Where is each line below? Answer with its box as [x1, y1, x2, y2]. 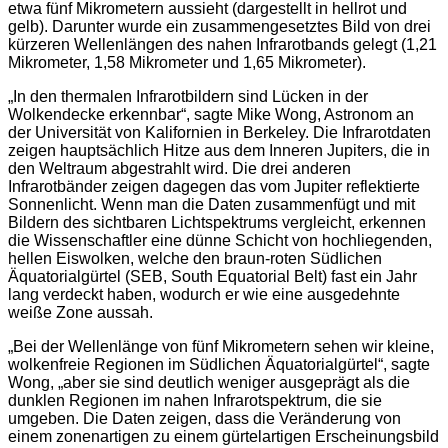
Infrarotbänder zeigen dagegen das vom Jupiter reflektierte [8, 178, 420, 196]
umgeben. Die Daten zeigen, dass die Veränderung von [8, 410, 401, 428]
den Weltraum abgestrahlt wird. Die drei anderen [8, 160, 351, 178]
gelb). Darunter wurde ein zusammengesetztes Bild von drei [8, 18, 431, 36]
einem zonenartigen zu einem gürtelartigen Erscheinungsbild [8, 428, 439, 446]
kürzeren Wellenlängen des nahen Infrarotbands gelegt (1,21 [8, 36, 437, 54]
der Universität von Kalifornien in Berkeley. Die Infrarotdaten [8, 124, 431, 142]
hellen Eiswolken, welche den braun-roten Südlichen [8, 250, 382, 268]
